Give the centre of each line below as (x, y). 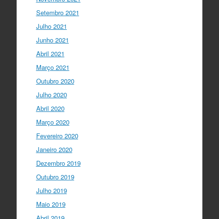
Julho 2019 (51, 190)
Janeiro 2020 (54, 149)
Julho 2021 (51, 26)
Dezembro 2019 (58, 163)
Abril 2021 (50, 53)
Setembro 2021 (57, 12)
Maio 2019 (51, 204)
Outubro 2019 (55, 176)
